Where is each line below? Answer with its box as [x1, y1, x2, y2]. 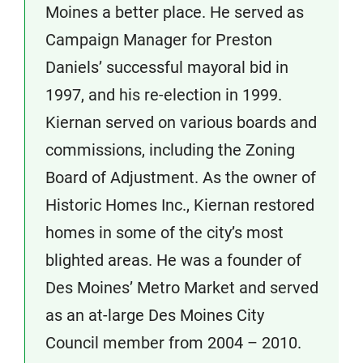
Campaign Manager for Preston [45, 30, 272, 50]
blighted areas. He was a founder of [45, 250, 301, 271]
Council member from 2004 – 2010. [45, 333, 301, 353]
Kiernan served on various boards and [45, 113, 317, 133]
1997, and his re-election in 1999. [45, 85, 282, 105]
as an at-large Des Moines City [45, 305, 264, 326]
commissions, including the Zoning [45, 140, 295, 160]
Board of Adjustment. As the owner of [45, 168, 316, 188]
